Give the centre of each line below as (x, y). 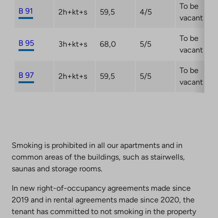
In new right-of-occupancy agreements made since (101, 188)
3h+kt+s (73, 44)
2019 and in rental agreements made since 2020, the (103, 200)
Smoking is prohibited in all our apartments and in (97, 145)
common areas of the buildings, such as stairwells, (98, 157)
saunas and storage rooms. (57, 168)
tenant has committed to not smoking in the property (104, 211)
